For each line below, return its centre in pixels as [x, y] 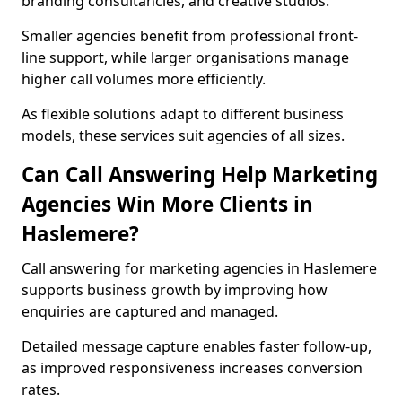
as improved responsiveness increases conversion [192, 368]
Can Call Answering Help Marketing [200, 175]
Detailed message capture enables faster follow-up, [197, 346]
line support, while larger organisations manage [185, 57]
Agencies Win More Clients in [167, 204]
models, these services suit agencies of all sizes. [183, 135]
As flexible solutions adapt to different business [183, 114]
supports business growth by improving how [175, 290]
